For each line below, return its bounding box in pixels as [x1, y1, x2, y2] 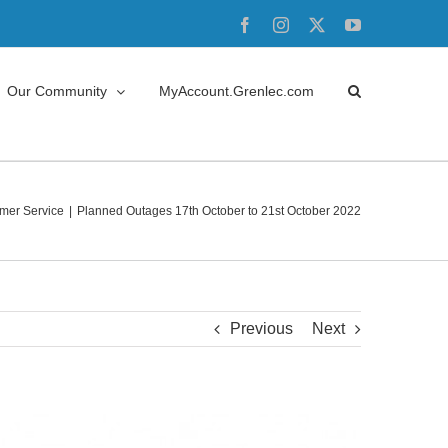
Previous [230, 320, 293, 337]
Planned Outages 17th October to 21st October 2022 [77, 204, 361, 218]
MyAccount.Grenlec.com [159, 83, 314, 99]
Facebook [252, 16, 314, 32]
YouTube [360, 16, 418, 32]
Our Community [7, 83, 107, 99]
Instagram [288, 16, 350, 32]
